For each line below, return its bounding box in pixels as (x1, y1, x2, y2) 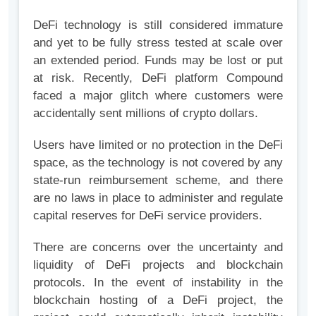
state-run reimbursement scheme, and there (33, 173, 283, 187)
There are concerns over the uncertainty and (33, 240, 283, 254)
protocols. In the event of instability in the (33, 275, 283, 289)
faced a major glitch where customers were (33, 88, 283, 102)
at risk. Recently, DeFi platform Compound (33, 71, 283, 85)
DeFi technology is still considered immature (33, 18, 283, 32)
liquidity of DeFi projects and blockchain (33, 257, 283, 272)
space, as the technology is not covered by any (33, 155, 283, 169)
